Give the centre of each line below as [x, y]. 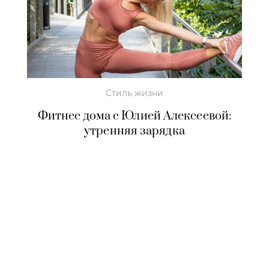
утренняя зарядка [134, 131]
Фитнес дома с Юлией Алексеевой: [134, 116]
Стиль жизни [134, 93]
